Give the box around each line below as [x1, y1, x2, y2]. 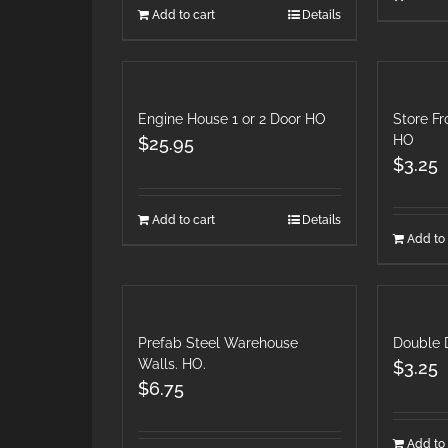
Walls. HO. [138, 356, 206, 373]
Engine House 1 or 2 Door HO [138, 111, 326, 128]
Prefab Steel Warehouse [138, 335, 298, 352]
